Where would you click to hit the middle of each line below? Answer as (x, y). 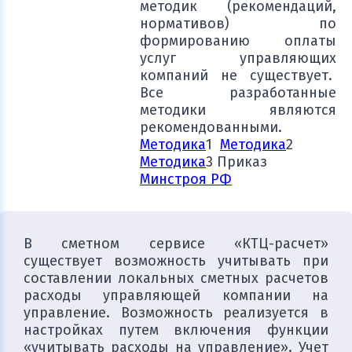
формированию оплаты (238, 41)
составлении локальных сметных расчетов (176, 278)
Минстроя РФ (186, 179)
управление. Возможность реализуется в (176, 313)
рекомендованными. (211, 127)
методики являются (238, 110)
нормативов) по (238, 24)
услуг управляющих (238, 58)
